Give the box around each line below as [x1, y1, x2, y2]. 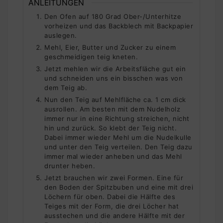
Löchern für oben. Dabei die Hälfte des [44, 192, 175, 201]
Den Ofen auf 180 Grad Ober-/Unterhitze [44, 12, 181, 20]
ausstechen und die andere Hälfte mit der [44, 211, 185, 220]
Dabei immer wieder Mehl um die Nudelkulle [44, 133, 192, 141]
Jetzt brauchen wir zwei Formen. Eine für [44, 173, 183, 182]
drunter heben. [44, 161, 95, 170]
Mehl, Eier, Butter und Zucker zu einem [44, 43, 176, 51]
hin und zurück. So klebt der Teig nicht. [44, 123, 177, 132]
